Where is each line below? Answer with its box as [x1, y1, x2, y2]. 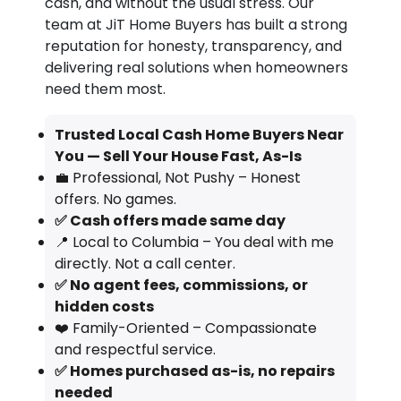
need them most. [45, 78, 166, 99]
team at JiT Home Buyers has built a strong [45, 13, 348, 35]
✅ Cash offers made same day [54, 209, 286, 231]
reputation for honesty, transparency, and [45, 35, 343, 56]
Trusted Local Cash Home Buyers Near [54, 124, 344, 145]
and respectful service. [54, 338, 216, 360]
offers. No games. [54, 188, 176, 209]
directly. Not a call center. [54, 252, 235, 274]
